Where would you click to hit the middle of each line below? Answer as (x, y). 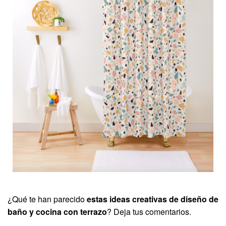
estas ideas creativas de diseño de (153, 199)
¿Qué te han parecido (47, 199)
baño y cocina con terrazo (57, 212)
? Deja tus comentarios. (149, 212)
